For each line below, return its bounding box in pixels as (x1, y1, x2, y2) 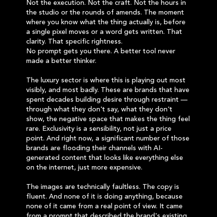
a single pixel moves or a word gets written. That (26, 29, 182, 35)
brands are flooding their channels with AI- (26, 145, 163, 152)
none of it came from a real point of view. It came (26, 203, 183, 210)
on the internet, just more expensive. (26, 164, 142, 171)
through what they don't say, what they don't (26, 106, 172, 113)
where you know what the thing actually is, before (26, 19, 186, 26)
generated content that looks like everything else (26, 155, 183, 161)
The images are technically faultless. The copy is (26, 184, 179, 190)
